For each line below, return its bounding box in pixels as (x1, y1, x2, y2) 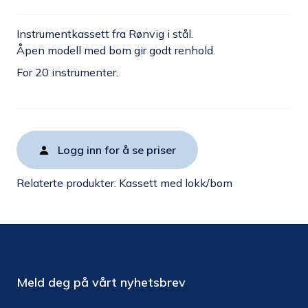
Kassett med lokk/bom (119, 176, 232, 190)
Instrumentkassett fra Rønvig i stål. (16, 27, 193, 41)
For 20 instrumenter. (16, 65, 118, 79)
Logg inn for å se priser (58, 143, 176, 157)
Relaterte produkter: (16, 176, 119, 190)
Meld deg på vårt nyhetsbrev (16, 274, 186, 290)
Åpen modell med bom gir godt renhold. (16, 43, 215, 57)
